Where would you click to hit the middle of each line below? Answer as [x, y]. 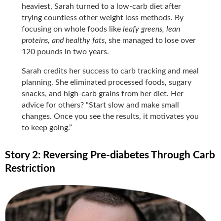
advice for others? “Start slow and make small [101, 105]
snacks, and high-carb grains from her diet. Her [103, 93]
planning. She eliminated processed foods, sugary [107, 82]
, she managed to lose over [150, 40]
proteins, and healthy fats [63, 40]
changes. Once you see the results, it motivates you [110, 116]
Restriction [30, 168]
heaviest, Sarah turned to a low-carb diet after [102, 6]
